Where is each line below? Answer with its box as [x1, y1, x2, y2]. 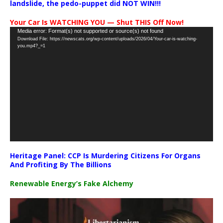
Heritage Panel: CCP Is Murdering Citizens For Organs [10, 150, 201, 160]
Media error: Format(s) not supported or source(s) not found [17, 28, 163, 34]
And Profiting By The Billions [10, 159, 111, 169]
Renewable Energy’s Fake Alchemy [10, 178, 133, 188]
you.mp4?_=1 [17, 43, 45, 49]
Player [9, 38, 29, 48]
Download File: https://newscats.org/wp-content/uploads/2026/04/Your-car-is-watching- [17, 36, 197, 42]
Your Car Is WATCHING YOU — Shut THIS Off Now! [10, 17, 184, 27]
